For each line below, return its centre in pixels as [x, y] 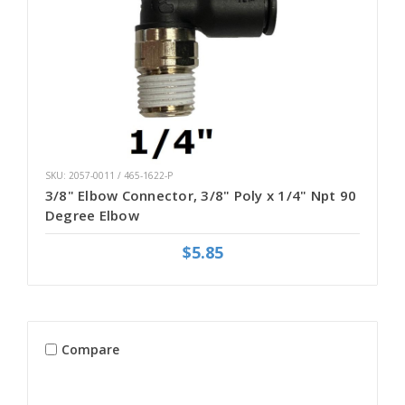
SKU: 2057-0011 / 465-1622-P [108, 176]
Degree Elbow [92, 216]
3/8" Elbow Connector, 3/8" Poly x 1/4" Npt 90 [201, 196]
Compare [90, 349]
